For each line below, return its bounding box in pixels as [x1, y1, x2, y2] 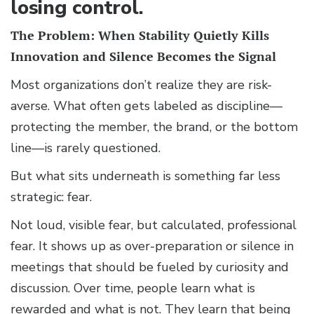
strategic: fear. [11, 189, 92, 206]
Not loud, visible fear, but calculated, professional [11, 217, 296, 234]
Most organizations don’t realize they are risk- [11, 76, 272, 94]
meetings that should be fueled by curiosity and [11, 259, 289, 276]
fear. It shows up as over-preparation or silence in [11, 238, 294, 255]
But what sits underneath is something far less [11, 168, 280, 185]
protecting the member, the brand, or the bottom [11, 118, 298, 136]
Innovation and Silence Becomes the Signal [11, 48, 276, 65]
